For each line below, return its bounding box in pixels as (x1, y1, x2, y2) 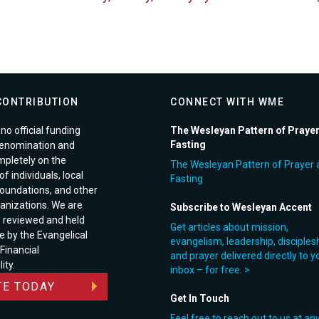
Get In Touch (170, 292, 229, 304)
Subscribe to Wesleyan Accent (170, 201, 312, 213)
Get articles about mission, (170, 221, 288, 233)
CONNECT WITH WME (170, 95, 284, 108)
